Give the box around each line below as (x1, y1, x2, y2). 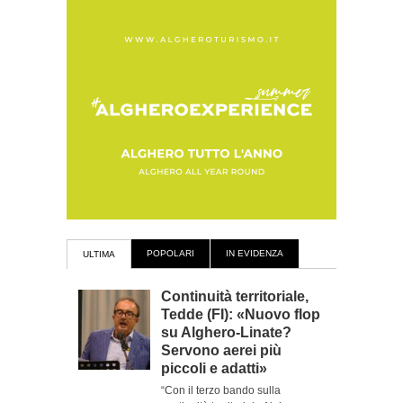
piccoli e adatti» (161, 361, 267, 376)
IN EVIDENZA (226, 248, 283, 258)
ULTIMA (83, 249, 115, 259)
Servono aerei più (161, 343, 282, 358)
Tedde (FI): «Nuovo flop (161, 307, 320, 322)
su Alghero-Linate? (161, 325, 291, 340)
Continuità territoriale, (161, 289, 309, 304)
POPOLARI (147, 248, 194, 258)
